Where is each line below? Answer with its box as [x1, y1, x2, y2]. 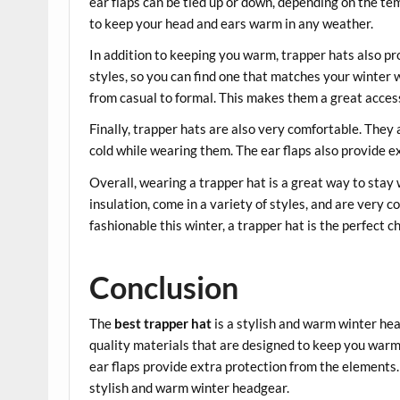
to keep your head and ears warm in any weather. [89, 14, 374, 31]
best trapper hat [114, 315, 212, 332]
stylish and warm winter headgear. [89, 379, 290, 396]
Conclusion [89, 268, 239, 305]
